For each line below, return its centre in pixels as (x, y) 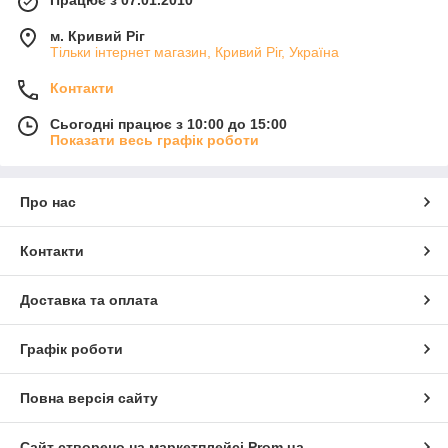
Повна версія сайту (89, 397)
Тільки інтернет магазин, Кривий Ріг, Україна (194, 51)
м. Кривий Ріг (97, 35)
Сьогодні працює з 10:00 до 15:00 (168, 123)
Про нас (48, 201)
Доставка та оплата (89, 299)
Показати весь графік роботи (154, 139)
